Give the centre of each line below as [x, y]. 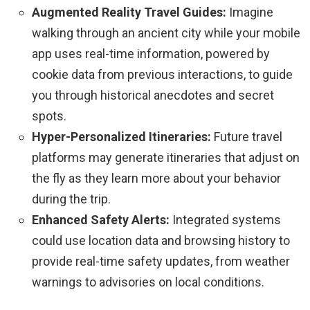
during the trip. [71, 199]
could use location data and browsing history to [161, 241]
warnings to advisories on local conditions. [148, 282]
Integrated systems [225, 220]
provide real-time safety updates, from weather [161, 262]
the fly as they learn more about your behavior [156, 179]
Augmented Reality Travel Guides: [129, 12]
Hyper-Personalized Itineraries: [121, 137]
